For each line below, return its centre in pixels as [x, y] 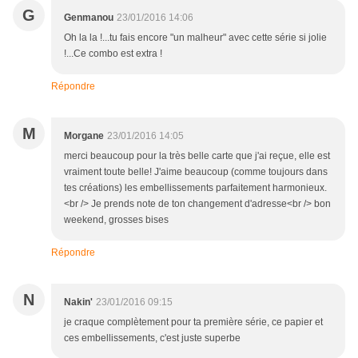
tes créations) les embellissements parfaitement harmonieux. [195, 188]
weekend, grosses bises [116, 220]
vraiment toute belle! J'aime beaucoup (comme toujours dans [196, 172]
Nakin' [78, 302]
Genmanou [89, 18]
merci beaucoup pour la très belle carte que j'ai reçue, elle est [197, 156]
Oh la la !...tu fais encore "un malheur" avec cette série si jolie [195, 38]
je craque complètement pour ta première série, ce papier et [193, 322]
